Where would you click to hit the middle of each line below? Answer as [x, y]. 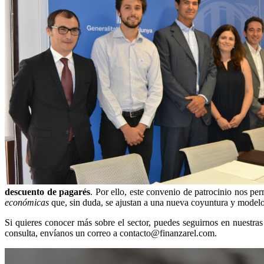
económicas [27, 202]
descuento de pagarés [48, 192]
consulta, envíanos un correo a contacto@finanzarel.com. [111, 233]
